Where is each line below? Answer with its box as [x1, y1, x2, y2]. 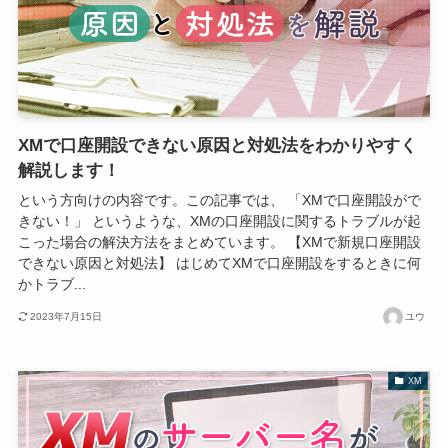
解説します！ [17, 161, 120, 181]
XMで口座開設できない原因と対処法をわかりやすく [17, 136, 417, 156]
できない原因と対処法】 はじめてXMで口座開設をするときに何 [17, 255, 421, 272]
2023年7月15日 [30, 310, 103, 322]
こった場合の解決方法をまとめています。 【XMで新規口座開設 [17, 234, 421, 251]
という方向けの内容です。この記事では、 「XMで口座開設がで [17, 192, 421, 209]
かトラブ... [17, 276, 86, 293]
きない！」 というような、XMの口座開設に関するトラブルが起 [17, 213, 421, 230]
